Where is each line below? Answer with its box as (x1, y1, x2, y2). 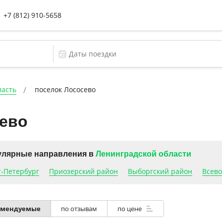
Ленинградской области (95, 150, 191, 158)
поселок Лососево (35, 85, 96, 94)
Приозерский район (49, 166, 118, 176)
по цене (117, 204, 143, 213)
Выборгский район (127, 166, 192, 176)
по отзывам (60, 204, 97, 213)
